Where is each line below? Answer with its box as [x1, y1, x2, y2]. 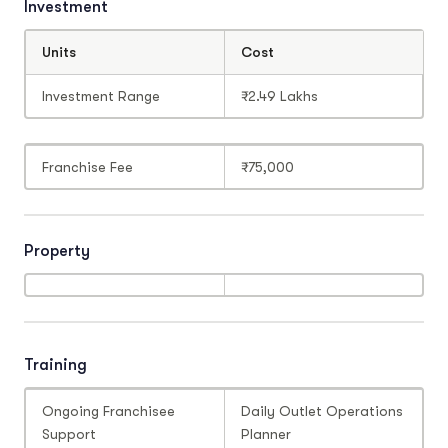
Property [24, 241, 90, 260]
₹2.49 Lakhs [241, 87, 318, 104]
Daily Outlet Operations [241, 402, 403, 419]
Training [24, 356, 87, 375]
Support [41, 425, 96, 442]
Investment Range [41, 87, 160, 104]
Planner [241, 425, 291, 442]
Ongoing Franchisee [41, 402, 175, 419]
